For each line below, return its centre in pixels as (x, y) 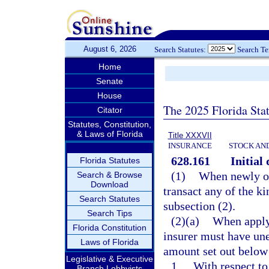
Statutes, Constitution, (110, 124)
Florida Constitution (110, 228)
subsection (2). (199, 206)
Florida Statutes (110, 160)
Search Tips (110, 213)
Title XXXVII (190, 135)
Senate (110, 81)
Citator (110, 110)
